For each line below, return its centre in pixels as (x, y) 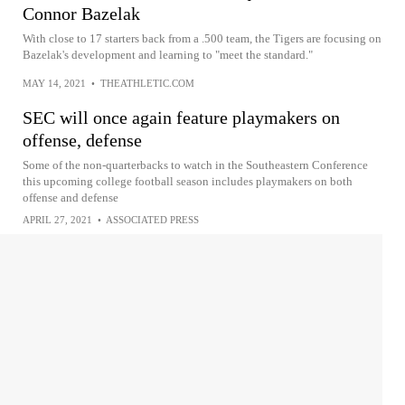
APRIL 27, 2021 (57, 220)
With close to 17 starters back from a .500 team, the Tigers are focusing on (202, 38)
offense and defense (71, 198)
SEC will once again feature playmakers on (181, 118)
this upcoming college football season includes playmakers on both (188, 181)
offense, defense (82, 140)
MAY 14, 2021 (54, 83)
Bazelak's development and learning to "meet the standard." (168, 55)
